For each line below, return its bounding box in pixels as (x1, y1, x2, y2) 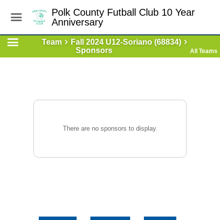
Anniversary (51, 17, 103, 27)
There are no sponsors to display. (62, 125, 158, 132)
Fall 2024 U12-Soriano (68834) (70, 38, 181, 46)
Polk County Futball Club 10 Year (51, 7, 195, 18)
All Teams (190, 48, 218, 55)
